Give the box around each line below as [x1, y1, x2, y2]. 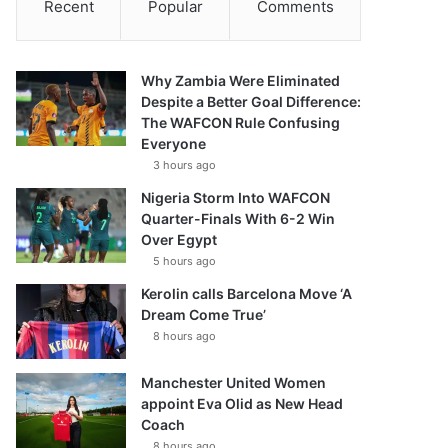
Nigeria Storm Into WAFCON [141, 189, 331, 206]
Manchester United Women [141, 374, 327, 391]
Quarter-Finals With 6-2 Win [141, 210, 336, 227]
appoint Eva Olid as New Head [141, 395, 344, 412]
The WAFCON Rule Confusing [141, 114, 341, 131]
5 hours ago [153, 254, 217, 268]
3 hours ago [153, 158, 217, 172]
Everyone [141, 135, 207, 152]
